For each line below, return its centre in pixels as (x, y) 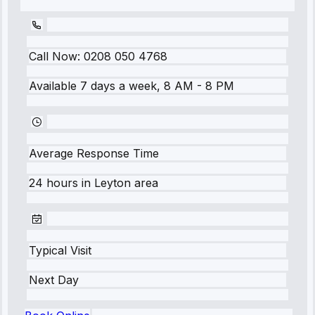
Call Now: (56, 56)
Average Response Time (94, 153)
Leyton (112, 182)
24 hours (53, 182)
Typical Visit (60, 250)
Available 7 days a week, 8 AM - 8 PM (131, 85)
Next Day (54, 279)
